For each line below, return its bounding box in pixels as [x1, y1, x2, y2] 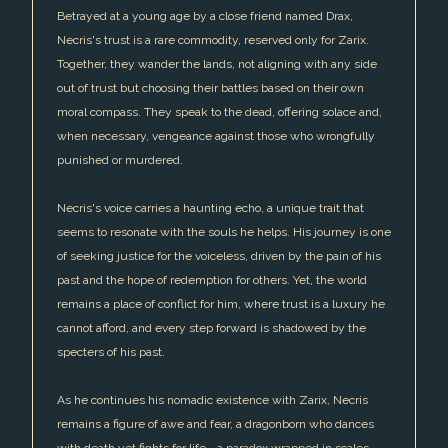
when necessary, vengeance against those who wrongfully [57, 129, 375, 144]
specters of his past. [57, 345, 165, 360]
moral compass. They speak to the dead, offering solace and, [57, 105, 382, 120]
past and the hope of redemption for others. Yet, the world [57, 273, 367, 288]
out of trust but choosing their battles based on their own [57, 81, 364, 96]
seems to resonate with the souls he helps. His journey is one [57, 225, 391, 240]
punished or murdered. [57, 153, 183, 168]
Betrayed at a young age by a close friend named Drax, [57, 9, 353, 24]
